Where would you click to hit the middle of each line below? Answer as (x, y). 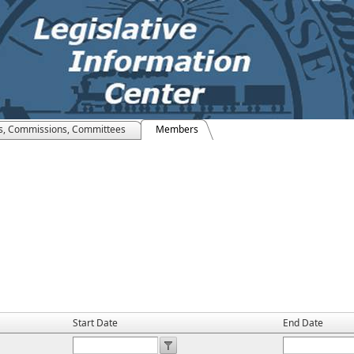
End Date (303, 323)
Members (177, 129)
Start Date (95, 323)
